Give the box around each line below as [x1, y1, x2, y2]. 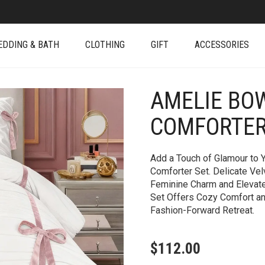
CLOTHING [85, 39, 125, 50]
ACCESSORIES [195, 39, 249, 50]
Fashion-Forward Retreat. [150, 205, 254, 216]
